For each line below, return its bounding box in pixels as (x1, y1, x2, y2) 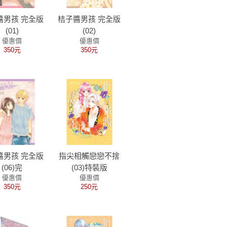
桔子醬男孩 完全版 (58, 15, 121, 23)
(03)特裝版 (71, 163, 107, 172)
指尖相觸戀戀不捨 (59, 152, 120, 160)
